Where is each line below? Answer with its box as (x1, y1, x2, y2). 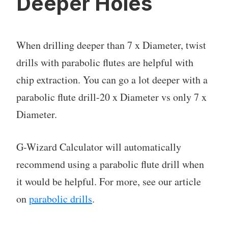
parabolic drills (29, 191, 92, 206)
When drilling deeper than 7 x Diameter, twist (16, 38, 206, 52)
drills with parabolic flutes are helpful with (16, 55, 193, 69)
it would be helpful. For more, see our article (16, 174, 201, 188)
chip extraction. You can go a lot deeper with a (16, 72, 208, 87)
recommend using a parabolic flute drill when (16, 157, 204, 171)
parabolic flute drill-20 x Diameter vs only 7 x (16, 90, 207, 104)
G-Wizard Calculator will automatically (16, 139, 181, 154)
